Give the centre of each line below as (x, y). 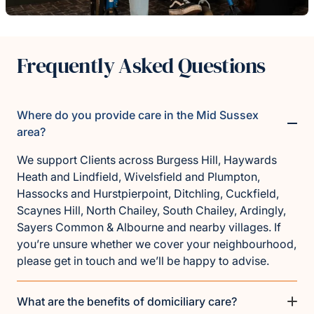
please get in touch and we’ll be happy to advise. (143, 261)
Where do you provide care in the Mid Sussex (138, 115)
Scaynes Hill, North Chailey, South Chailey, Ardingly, (151, 211)
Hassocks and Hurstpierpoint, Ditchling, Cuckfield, (148, 194)
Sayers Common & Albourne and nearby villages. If (149, 227)
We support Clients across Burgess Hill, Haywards (147, 160)
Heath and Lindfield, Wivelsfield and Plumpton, (138, 177)
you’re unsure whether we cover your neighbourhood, (157, 244)
